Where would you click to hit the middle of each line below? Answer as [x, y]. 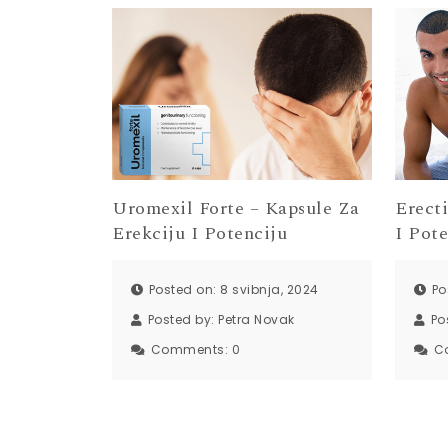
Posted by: [182, 319]
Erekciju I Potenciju [199, 234]
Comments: [191, 349]
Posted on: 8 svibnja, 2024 [233, 289]
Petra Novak [256, 319]
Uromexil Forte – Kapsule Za [236, 209]
